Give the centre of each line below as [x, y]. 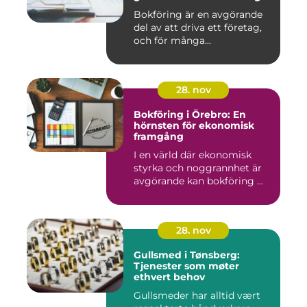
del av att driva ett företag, [198, 28]
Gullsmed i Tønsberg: [187, 255]
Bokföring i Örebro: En [190, 115]
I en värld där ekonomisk [193, 155]
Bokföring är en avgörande [198, 15]
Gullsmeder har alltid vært [197, 296]
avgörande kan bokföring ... [198, 181]
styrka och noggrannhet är [198, 168]
